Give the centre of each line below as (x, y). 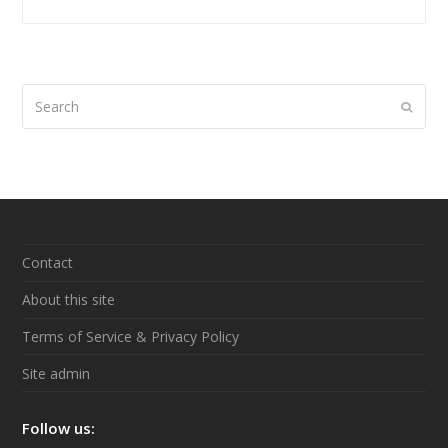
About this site (69, 300)
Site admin (56, 373)
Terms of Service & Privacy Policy (131, 336)
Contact (48, 263)
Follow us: (59, 428)
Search (44, 96)
